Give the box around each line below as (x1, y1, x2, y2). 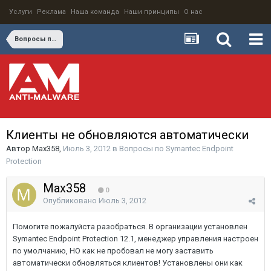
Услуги (9, 8, 32, 16)
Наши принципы (124, 8, 179, 16)
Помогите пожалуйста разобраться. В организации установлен (13, 222, 247, 231)
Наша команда (71, 8, 119, 16)
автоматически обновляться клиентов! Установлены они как (13, 258, 243, 267)
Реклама (37, 8, 66, 16)
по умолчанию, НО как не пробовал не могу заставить (13, 246, 214, 255)
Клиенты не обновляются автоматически (6, 128, 249, 142)
